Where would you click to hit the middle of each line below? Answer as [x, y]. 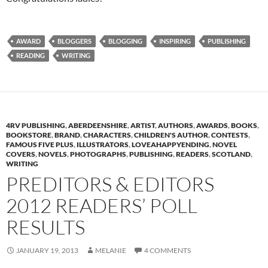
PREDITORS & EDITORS [110, 184]
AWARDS [212, 125]
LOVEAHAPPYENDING [170, 144]
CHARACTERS [107, 135]
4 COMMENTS [167, 250]
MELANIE [111, 250]
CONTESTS [230, 135]
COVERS [21, 154]
